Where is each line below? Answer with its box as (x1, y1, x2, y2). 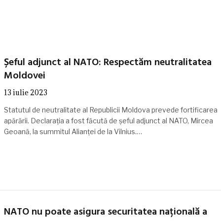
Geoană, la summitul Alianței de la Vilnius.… (3, 127, 142, 136)
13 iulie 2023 (3, 88, 47, 97)
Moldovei (3, 68, 45, 84)
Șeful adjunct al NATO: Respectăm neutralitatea (3, 55, 212, 71)
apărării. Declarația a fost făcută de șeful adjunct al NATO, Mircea (3, 116, 213, 125)
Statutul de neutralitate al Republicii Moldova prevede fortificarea (3, 106, 218, 114)
